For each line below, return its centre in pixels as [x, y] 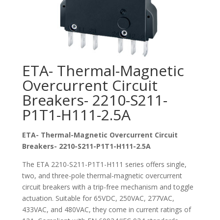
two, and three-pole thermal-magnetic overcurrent [102, 176]
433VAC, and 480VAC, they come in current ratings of [106, 210]
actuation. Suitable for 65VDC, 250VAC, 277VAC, [98, 198]
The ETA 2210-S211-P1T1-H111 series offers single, [104, 165]
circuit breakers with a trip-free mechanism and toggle [108, 187]
